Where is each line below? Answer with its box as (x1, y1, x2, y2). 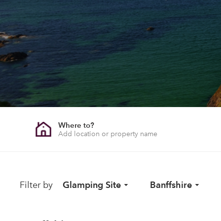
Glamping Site (63, 180, 121, 190)
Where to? (58, 120, 94, 130)
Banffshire (150, 180, 192, 190)
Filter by (20, 180, 53, 190)
